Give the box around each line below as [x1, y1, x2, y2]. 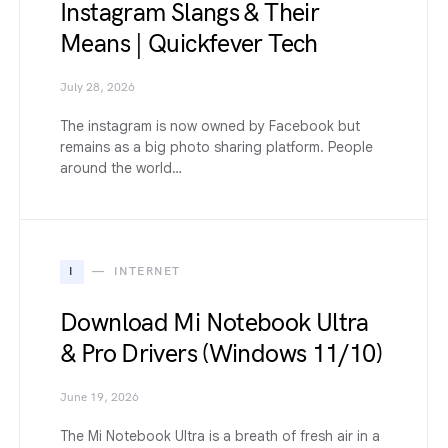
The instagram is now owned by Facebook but [60, 116, 360, 135]
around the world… [60, 158, 182, 177]
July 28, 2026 [60, 79, 135, 95]
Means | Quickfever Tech [60, 28, 318, 59]
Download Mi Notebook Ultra [60, 307, 369, 338]
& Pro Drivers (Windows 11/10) [60, 338, 382, 369]
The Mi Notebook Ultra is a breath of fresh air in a [60, 426, 380, 445]
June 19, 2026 [60, 389, 139, 405]
